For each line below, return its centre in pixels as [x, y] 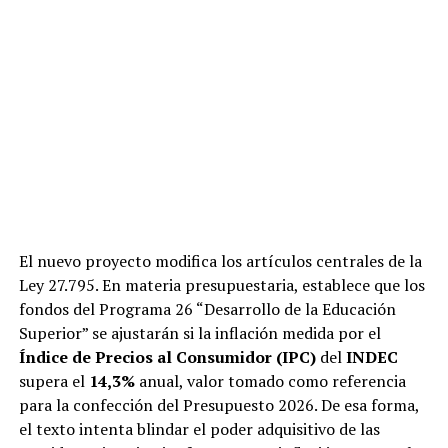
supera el [53, 381]
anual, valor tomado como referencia [270, 381]
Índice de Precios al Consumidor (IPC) [167, 357]
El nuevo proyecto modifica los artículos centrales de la [220, 261]
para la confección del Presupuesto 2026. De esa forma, [218, 405]
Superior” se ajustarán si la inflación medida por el [199, 333]
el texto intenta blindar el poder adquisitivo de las [199, 429]
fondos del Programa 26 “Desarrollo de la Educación [207, 309]
